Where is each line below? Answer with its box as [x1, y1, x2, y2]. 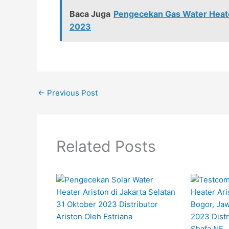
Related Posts [56, 136, 156, 155]
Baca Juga [70, 9, 110, 19]
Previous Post [45, 88, 98, 98]
